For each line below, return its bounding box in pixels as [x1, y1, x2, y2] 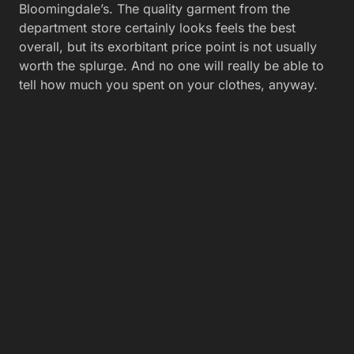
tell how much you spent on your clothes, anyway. [19, 77, 318, 92]
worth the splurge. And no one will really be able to [19, 58, 324, 73]
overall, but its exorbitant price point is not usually [19, 39, 317, 55]
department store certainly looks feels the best [19, 20, 296, 36]
